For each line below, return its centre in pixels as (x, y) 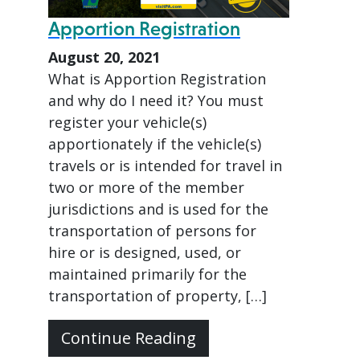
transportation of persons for (152, 231)
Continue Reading (129, 338)
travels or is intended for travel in (165, 166)
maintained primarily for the (147, 274)
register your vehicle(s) (127, 122)
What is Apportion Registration (157, 79)
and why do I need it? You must (156, 100)
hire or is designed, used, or (145, 252)
